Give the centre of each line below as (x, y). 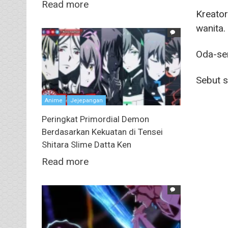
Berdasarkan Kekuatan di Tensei (102, 132)
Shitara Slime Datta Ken (87, 145)
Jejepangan (87, 101)
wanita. (210, 28)
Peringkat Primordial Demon (95, 119)
